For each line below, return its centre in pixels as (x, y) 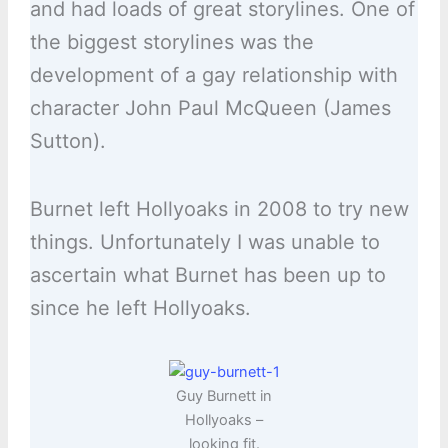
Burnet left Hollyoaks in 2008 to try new (219, 209)
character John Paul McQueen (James (210, 108)
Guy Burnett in (224, 396)
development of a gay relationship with (213, 75)
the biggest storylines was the (171, 42)
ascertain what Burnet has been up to (207, 275)
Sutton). (67, 141)
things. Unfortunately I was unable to (204, 242)
